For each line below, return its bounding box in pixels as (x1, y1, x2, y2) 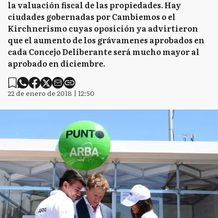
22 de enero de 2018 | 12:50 (8, 88, 94, 98)
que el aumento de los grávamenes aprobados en (8, 34, 204, 46)
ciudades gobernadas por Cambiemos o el (8, 11, 176, 22)
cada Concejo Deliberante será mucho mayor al (8, 46, 200, 57)
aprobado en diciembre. (8, 57, 105, 69)
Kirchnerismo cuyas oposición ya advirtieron (8, 22, 198, 34)
